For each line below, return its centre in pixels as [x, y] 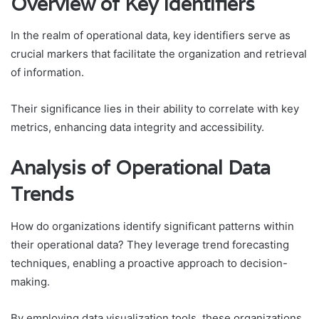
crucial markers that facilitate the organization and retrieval [159, 54]
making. [30, 281]
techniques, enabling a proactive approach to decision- [149, 263]
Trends [42, 194]
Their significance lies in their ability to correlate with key [155, 109]
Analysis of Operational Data [141, 168]
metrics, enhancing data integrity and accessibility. [137, 127]
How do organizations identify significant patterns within [152, 226]
